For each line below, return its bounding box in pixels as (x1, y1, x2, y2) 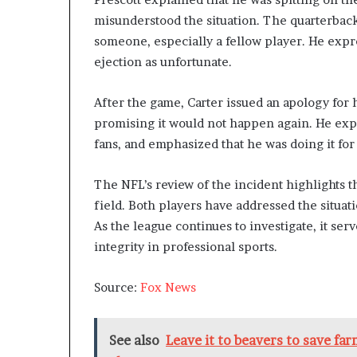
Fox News (140, 280, 196, 295)
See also (109, 332, 159, 348)
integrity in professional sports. (94, 239, 277, 254)
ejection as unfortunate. (94, 54, 232, 69)
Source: (94, 280, 140, 295)
